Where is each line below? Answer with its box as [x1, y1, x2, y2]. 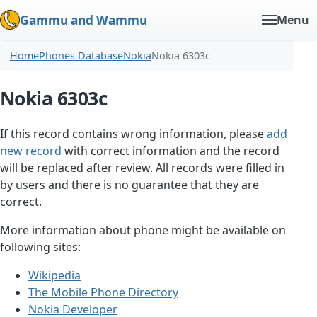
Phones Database [38, 49, 123, 63]
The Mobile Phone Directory [28, 284, 178, 301]
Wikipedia [28, 267, 81, 284]
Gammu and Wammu [20, 11, 147, 28]
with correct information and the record [62, 143, 279, 159]
